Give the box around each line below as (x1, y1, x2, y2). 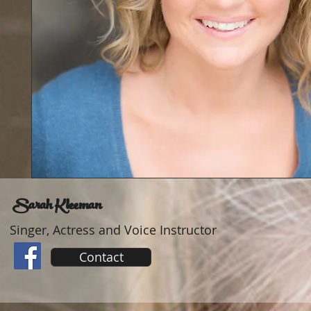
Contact (78, 249, 124, 265)
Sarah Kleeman (10, 192, 101, 221)
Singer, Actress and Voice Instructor (10, 221, 217, 238)
